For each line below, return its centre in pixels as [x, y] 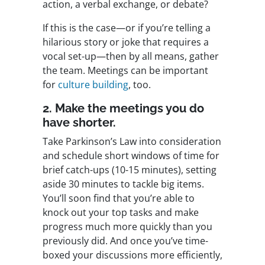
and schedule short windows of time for [131, 156]
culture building [93, 85]
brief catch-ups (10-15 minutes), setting [130, 170]
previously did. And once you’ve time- [125, 241]
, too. [140, 85]
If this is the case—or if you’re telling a [127, 28]
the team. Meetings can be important [125, 71]
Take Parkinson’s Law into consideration [132, 142]
